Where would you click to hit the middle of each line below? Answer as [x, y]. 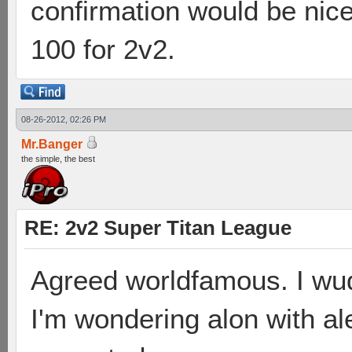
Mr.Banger [52, 144]
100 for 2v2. [103, 49]
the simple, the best [58, 159]
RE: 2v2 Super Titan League [158, 228]
